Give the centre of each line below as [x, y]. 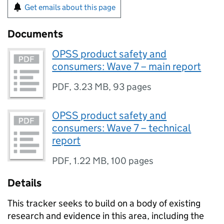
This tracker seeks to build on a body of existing [104, 203]
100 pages [132, 161]
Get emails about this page [70, 7]
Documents [35, 34]
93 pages [132, 87]
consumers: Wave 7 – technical [122, 128]
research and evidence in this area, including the [106, 216]
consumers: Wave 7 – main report [127, 66]
